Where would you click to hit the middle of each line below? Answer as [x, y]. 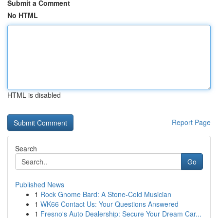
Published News [40, 184]
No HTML [23, 15]
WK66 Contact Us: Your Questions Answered [109, 204]
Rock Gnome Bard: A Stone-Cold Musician [106, 194]
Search [26, 148]
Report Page [191, 122]
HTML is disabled [34, 95]
